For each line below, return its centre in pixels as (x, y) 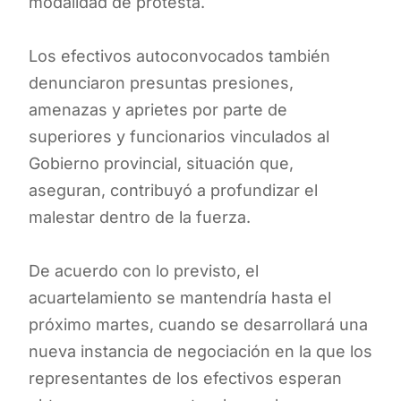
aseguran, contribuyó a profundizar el (173, 190)
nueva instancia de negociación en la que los (200, 351)
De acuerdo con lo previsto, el (144, 270)
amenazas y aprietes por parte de (158, 109)
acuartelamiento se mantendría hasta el (180, 297)
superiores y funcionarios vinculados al (179, 136)
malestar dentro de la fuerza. (140, 217)
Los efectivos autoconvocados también (179, 55)
